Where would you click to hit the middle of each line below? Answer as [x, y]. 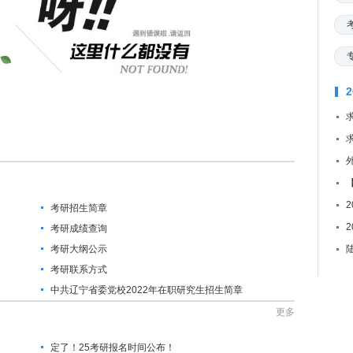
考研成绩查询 [79, 229]
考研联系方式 [79, 269]
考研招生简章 [79, 208]
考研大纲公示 [79, 249]
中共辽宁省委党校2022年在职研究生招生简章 [147, 290]
